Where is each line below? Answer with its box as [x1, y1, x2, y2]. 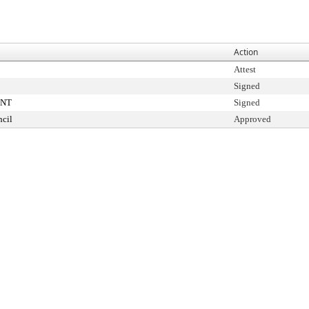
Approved [234, 114, 271, 124]
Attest [234, 64, 256, 74]
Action [234, 46, 258, 58]
